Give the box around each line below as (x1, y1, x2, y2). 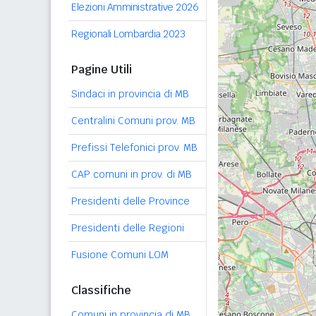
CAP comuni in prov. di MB (71, 168, 192, 181)
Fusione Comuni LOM (71, 248, 169, 261)
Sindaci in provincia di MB (71, 87, 189, 100)
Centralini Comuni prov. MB (71, 114, 195, 127)
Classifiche (71, 283, 131, 298)
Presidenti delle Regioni (71, 221, 184, 234)
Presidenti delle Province (71, 195, 190, 207)
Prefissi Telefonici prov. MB (71, 141, 197, 154)
